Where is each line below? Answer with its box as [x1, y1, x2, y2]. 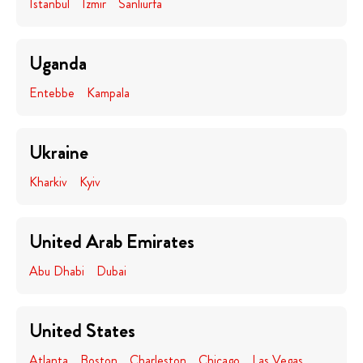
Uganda [29, 49, 87, 77]
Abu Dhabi [29, 262, 84, 280]
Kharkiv [29, 173, 67, 191]
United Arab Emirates [29, 228, 194, 255]
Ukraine [29, 139, 88, 166]
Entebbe [29, 83, 75, 102]
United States [29, 317, 135, 344]
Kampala [87, 83, 130, 102]
